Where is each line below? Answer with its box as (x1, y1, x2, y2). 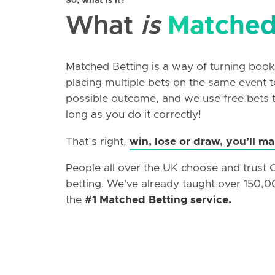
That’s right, (65, 136, 130, 147)
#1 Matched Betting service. (84, 195, 231, 206)
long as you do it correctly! (65, 109, 201, 121)
